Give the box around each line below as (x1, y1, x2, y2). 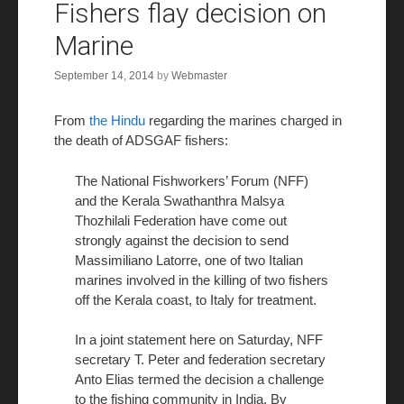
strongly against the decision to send (74, 232, 289, 248)
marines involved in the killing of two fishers (74, 271, 328, 288)
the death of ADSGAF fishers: (54, 133, 228, 149)
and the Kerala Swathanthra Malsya (74, 192, 284, 208)
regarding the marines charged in (145, 113, 342, 129)
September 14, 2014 (54, 69, 154, 83)
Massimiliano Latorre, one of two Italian (74, 252, 303, 268)
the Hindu (89, 113, 145, 129)
